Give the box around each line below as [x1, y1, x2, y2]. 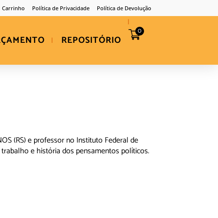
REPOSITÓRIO [61, 33, 121, 48]
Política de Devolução [97, 4, 151, 12]
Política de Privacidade [32, 4, 90, 12]
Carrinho [2, 4, 25, 12]
